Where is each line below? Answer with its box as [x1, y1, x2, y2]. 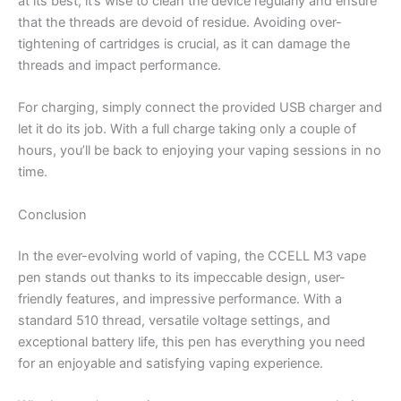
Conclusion [18, 206, 87, 223]
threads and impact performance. [18, 56, 221, 73]
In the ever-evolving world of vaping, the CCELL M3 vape [18, 247, 366, 264]
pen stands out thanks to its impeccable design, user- [18, 269, 346, 286]
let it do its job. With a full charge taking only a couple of [18, 121, 356, 138]
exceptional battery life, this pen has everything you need [18, 333, 365, 350]
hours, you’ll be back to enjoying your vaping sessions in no [18, 142, 381, 159]
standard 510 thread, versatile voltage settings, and [18, 311, 330, 328]
